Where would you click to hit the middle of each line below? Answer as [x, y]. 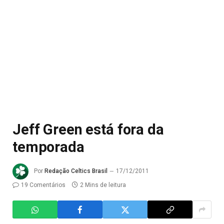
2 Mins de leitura [103, 185]
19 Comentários [43, 185]
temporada [48, 147]
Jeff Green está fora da [88, 129]
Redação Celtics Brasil [76, 171]
